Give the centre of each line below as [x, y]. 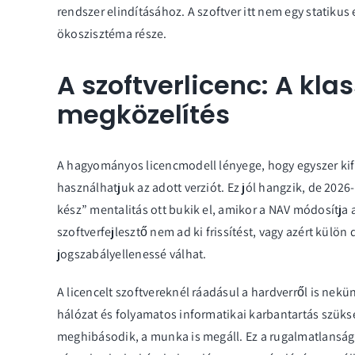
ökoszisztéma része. [112, 34]
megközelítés [143, 115]
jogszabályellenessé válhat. [132, 254]
